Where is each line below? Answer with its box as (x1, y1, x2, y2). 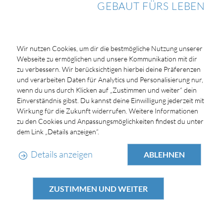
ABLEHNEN (144, 150, 185, 160)
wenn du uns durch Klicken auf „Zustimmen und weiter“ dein (16, 86, 197, 95)
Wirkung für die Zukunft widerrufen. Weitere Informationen (16, 107, 198, 115)
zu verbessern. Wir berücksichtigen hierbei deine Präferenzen (16, 65, 201, 74)
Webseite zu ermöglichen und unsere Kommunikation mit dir (16, 55, 197, 63)
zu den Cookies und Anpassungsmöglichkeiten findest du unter (16, 117, 204, 126)
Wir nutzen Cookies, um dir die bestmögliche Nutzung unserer (16, 44, 203, 53)
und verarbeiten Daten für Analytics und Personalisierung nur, (16, 75, 203, 84)
